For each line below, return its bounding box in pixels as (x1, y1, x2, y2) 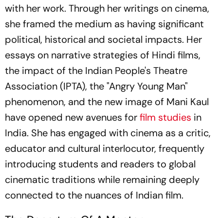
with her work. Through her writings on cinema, (5, 2, 209, 15)
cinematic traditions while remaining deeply (5, 173, 200, 186)
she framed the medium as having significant (5, 18, 204, 30)
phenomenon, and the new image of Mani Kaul (5, 95, 209, 108)
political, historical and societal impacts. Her (5, 33, 202, 46)
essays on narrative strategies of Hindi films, (5, 49, 200, 61)
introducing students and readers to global (5, 158, 196, 170)
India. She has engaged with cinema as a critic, (5, 127, 211, 139)
